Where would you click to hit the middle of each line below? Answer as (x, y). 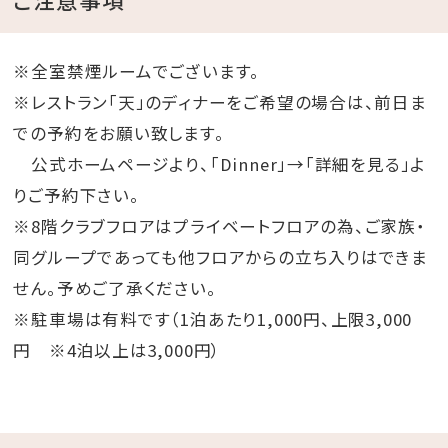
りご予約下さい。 (76, 194)
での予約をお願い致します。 (119, 132)
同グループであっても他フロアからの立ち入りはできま (221, 256)
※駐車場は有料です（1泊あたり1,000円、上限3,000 (213, 318)
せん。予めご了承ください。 (115, 287)
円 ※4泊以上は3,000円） (117, 349)
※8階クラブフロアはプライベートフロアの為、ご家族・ (219, 225)
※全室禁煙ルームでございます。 (137, 70)
